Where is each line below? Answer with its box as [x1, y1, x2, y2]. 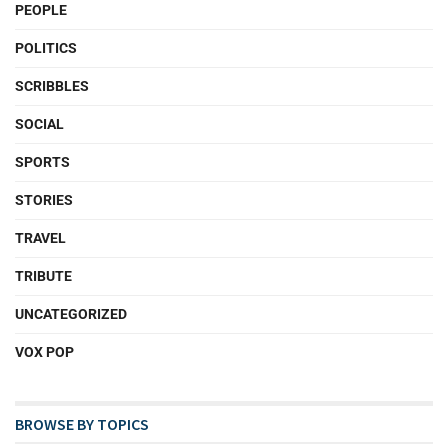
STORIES [15, 191, 73, 208]
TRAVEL [15, 229, 66, 246]
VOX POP [15, 343, 74, 360]
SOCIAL [15, 115, 64, 132]
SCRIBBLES [15, 77, 89, 94]
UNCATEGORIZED [15, 305, 127, 322]
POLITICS [15, 39, 77, 56]
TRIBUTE [15, 267, 72, 284]
